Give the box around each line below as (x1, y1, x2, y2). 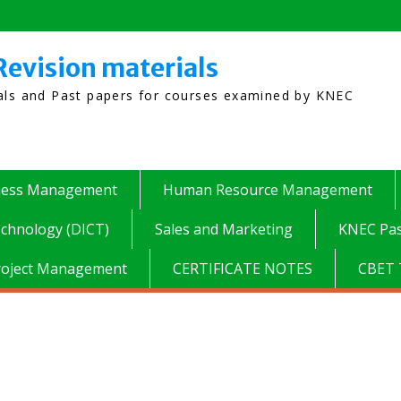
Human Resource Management (163, 179, 372, 200)
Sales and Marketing (155, 218, 293, 239)
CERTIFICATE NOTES (173, 258, 312, 278)
